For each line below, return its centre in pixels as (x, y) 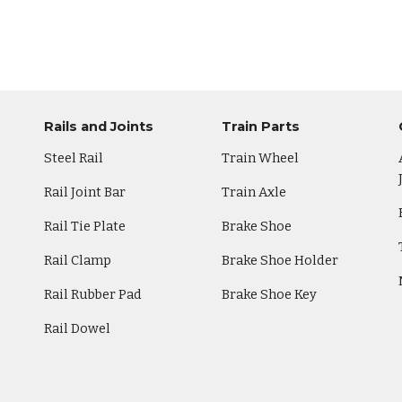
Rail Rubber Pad (93, 294)
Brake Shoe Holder (280, 260)
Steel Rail (74, 158)
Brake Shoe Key (269, 294)
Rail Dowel (78, 328)
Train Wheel (260, 158)
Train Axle (253, 192)
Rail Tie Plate (85, 226)
